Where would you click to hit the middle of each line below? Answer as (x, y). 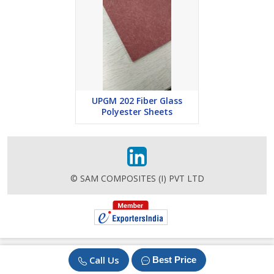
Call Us (104, 260)
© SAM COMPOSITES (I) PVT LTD (137, 179)
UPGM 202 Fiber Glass (137, 101)
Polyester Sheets (137, 112)
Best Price (174, 260)
